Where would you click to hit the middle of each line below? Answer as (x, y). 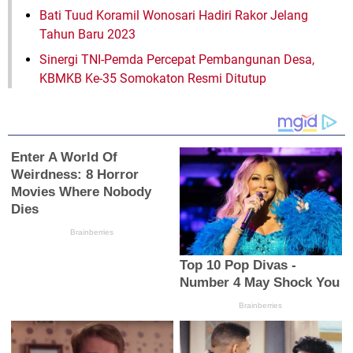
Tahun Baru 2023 (87, 35)
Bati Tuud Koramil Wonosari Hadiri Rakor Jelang (174, 16)
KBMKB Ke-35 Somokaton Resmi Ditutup (153, 79)
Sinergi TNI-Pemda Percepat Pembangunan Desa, (177, 60)
